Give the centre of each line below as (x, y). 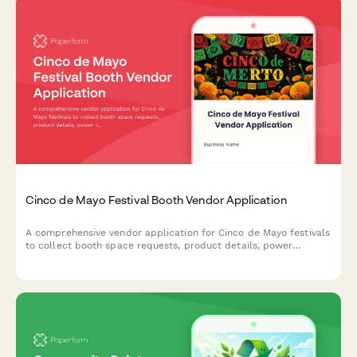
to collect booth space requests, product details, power (159, 246)
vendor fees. (55, 271)
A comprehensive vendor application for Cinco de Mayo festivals (178, 233)
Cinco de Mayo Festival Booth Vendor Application (156, 199)
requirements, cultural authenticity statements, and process (168, 259)
